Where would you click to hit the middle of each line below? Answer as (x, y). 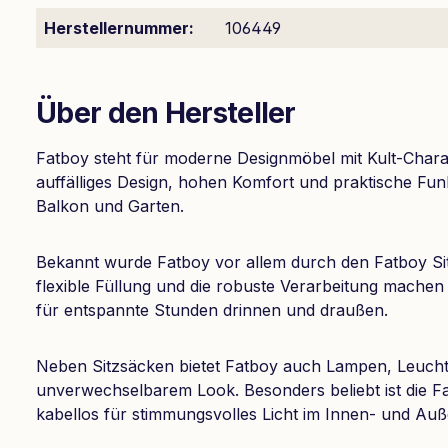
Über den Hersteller (166, 113)
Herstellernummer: (119, 28)
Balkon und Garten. (110, 206)
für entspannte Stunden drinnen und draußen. (212, 310)
